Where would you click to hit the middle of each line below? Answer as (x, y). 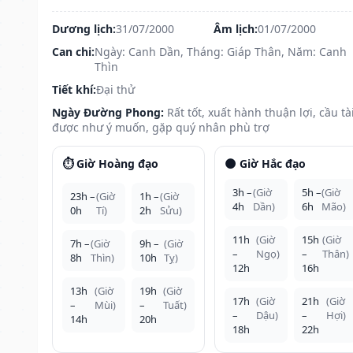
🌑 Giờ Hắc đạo (265, 163)
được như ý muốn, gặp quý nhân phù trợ (161, 127)
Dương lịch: (84, 28)
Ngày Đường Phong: (108, 112)
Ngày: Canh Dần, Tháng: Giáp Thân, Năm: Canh (221, 51)
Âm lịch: (235, 28)
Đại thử (115, 89)
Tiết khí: (74, 89)
